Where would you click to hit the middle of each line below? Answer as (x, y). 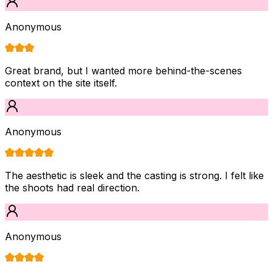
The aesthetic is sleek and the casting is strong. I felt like (134, 175)
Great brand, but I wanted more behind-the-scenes (123, 70)
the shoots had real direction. (72, 187)
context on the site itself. (61, 83)
